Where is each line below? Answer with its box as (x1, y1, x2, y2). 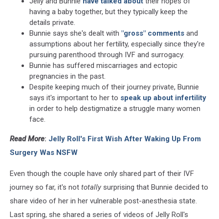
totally (81, 183, 101, 192)
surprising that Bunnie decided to (101, 183, 208, 192)
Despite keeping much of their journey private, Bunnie (29, 83, 199, 92)
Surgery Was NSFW (10, 148, 78, 157)
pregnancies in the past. (29, 72, 106, 81)
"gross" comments (121, 29, 184, 38)
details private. (29, 18, 75, 27)
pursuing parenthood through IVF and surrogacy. (29, 50, 184, 60)
